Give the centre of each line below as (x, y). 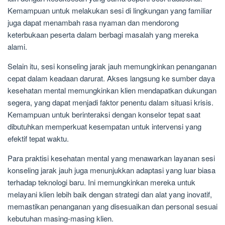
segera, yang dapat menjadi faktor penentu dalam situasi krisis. (110, 102)
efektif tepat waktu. (38, 138)
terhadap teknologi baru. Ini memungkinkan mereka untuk (101, 182)
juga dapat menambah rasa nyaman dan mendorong (93, 22)
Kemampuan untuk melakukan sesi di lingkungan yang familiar (110, 10)
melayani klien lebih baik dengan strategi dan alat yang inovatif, (110, 194)
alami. (17, 46)
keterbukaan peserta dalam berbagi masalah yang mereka (103, 34)
